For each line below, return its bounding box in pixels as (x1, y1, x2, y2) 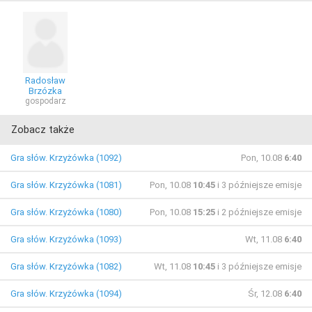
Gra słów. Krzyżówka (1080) (10, 206, 122, 217)
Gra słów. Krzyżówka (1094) (10, 288, 122, 299)
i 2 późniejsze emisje (215, 206, 302, 217)
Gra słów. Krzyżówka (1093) (10, 233, 122, 244)
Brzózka (29, 85, 62, 96)
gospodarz (24, 95, 66, 106)
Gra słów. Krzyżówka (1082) (10, 260, 122, 272)
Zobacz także (11, 123, 75, 136)
